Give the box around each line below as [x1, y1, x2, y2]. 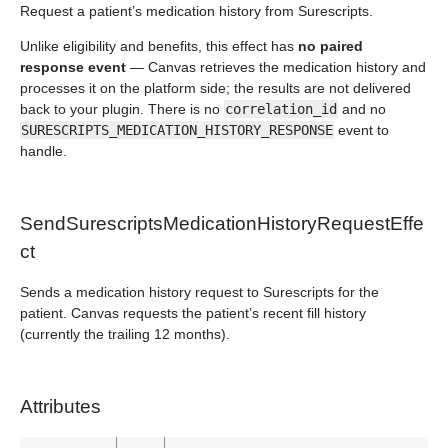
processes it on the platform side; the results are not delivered [20, 80, 411, 96]
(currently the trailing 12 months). [20, 326, 230, 342]
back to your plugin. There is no [20, 101, 224, 117]
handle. [20, 143, 67, 159]
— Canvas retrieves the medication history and [126, 59, 426, 75]
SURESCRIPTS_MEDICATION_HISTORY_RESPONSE [21, 122, 333, 138]
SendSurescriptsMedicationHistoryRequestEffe [20, 213, 424, 234]
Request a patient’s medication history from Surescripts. [20, 3, 373, 19]
